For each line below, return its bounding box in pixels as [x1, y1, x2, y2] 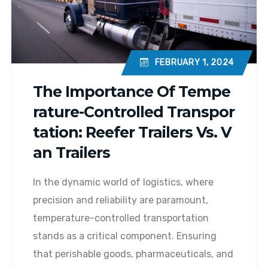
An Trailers [33, 144, 110, 162]
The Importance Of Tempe [33, 83, 230, 101]
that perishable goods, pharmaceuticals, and [33, 248, 233, 260]
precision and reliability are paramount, [33, 194, 208, 206]
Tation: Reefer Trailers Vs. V [33, 123, 232, 142]
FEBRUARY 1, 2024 [154, 57, 234, 68]
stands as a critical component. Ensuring [33, 230, 217, 242]
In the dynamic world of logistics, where [33, 176, 214, 188]
